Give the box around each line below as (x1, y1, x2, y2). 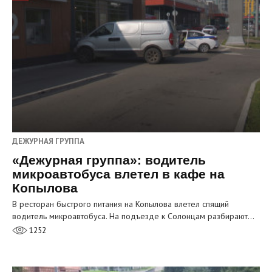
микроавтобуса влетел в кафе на (12, 166, 225, 181)
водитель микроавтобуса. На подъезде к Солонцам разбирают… (12, 210, 254, 222)
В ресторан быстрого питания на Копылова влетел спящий (12, 198, 229, 209)
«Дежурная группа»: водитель (12, 152, 206, 167)
